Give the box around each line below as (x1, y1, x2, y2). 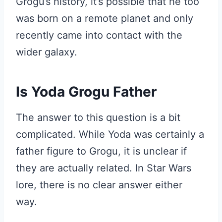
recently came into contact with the (16, 29, 182, 41)
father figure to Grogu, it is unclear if (16, 145, 187, 157)
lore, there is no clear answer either (16, 179, 182, 191)
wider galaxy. (16, 46, 77, 58)
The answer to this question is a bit (16, 111, 180, 123)
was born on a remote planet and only (16, 12, 193, 24)
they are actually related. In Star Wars (16, 162, 191, 174)
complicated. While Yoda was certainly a (16, 128, 204, 140)
